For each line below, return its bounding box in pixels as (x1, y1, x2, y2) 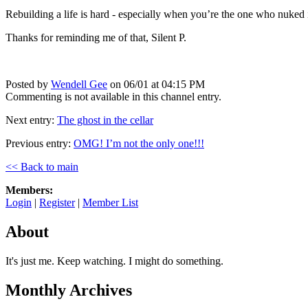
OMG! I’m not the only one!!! (74, 137, 204, 150)
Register (39, 197, 75, 209)
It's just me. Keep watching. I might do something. (5, 255, 223, 267)
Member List (82, 197, 138, 209)
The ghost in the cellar (57, 114, 153, 126)
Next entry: (5, 114, 57, 126)
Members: (5, 184, 53, 197)
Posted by (5, 78, 51, 91)
